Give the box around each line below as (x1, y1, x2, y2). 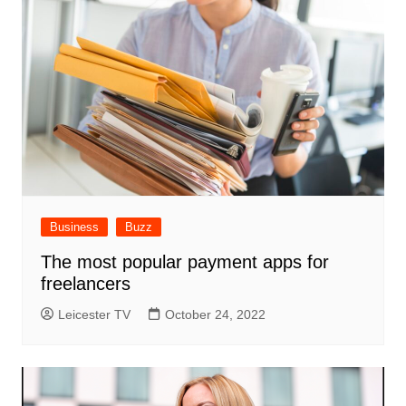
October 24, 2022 (164, 306, 266, 322)
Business (49, 219, 99, 234)
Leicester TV (57, 306, 130, 322)
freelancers (40, 273, 130, 294)
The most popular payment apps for (40, 251, 329, 272)
